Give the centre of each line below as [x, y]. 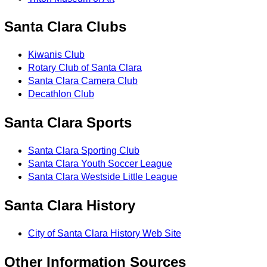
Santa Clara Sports [68, 123]
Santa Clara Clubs [65, 27]
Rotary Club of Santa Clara [85, 68]
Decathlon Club [61, 94]
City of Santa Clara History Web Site [104, 233]
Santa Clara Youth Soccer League [100, 164]
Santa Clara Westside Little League [103, 177]
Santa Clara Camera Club [83, 81]
